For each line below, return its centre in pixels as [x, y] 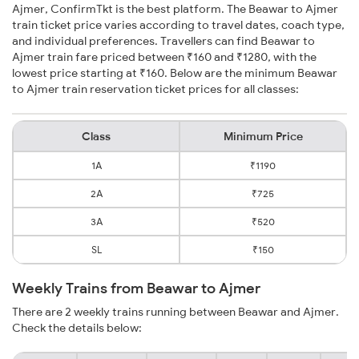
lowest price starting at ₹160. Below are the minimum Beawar [175, 73]
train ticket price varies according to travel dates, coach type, [178, 25]
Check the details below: [77, 328]
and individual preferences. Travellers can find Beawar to [163, 41]
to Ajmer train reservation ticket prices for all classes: [155, 89]
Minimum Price [263, 137]
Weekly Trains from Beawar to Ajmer [136, 288]
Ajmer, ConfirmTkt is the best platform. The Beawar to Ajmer [175, 9]
